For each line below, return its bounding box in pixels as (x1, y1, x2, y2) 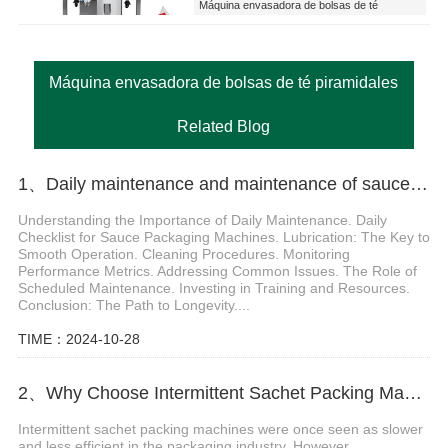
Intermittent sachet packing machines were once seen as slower (17, 421, 423, 438)
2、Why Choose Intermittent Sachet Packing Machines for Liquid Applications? (403, 383, 422, 404)
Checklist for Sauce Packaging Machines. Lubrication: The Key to (17, 228, 430, 245)
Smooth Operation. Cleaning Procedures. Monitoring (17, 245, 350, 262)
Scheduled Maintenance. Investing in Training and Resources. (17, 279, 410, 296)
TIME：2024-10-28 (17, 331, 140, 348)
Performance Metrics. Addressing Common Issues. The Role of (17, 262, 417, 279)
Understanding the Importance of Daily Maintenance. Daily (17, 211, 387, 228)
